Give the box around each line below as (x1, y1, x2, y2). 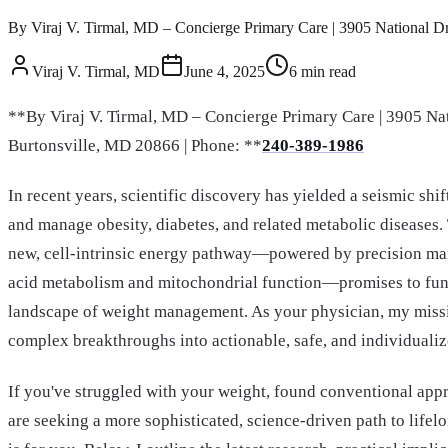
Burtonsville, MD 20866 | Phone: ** (8, 136, 262, 156)
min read (297, 62, 356, 80)
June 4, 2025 (184, 62, 265, 80)
